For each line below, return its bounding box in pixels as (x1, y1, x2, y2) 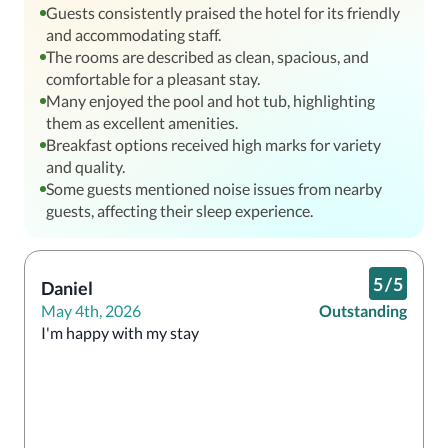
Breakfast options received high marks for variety (46, 135, 381, 154)
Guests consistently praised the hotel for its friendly (46, 3, 400, 22)
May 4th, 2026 (41, 301, 141, 320)
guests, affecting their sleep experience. (46, 201, 313, 220)
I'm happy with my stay (41, 323, 199, 342)
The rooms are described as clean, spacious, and (46, 47, 369, 66)
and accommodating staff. (46, 25, 221, 44)
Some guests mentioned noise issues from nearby (46, 179, 382, 198)
